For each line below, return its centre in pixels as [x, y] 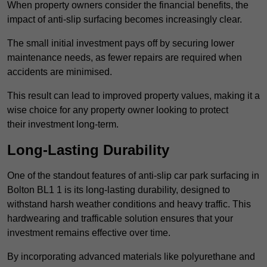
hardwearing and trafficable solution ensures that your [120, 219]
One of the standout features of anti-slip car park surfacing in [133, 176]
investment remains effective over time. [89, 233]
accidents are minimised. [60, 72]
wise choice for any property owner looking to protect [118, 110]
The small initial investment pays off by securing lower [121, 44]
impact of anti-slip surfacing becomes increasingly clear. [125, 20]
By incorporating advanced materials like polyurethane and [131, 257]
